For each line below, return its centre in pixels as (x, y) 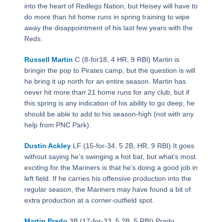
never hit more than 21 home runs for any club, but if (107, 92)
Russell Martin (48, 60)
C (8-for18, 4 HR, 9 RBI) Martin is (126, 60)
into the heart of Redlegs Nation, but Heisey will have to (111, 6)
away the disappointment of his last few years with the (108, 28)
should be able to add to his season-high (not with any (109, 114)
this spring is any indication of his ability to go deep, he (109, 103)
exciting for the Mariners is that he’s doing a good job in (111, 168)
